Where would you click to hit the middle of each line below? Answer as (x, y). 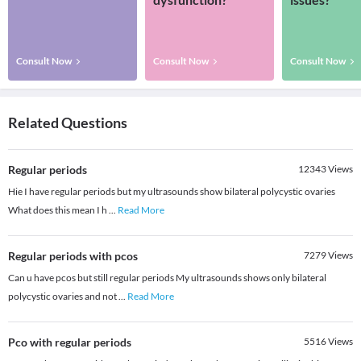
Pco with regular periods (70, 342)
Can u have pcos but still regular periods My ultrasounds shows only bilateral (167, 278)
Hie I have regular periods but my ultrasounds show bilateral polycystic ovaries (172, 192)
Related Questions (68, 123)
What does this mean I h (58, 210)
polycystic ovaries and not (63, 297)
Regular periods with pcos (73, 256)
